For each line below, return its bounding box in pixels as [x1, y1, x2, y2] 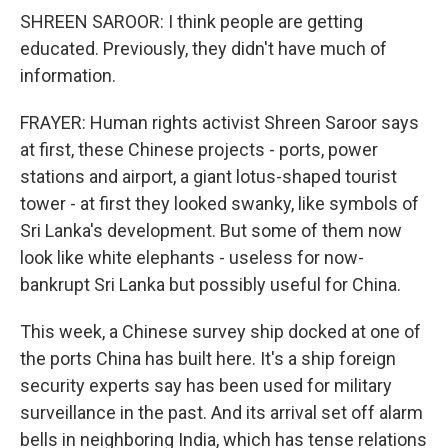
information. [20, 65, 116, 86]
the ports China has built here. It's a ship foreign [20, 348, 396, 369]
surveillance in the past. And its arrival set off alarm [20, 402, 423, 423]
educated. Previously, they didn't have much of [20, 38, 387, 59]
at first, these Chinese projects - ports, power [20, 139, 378, 160]
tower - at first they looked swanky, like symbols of [20, 193, 419, 214]
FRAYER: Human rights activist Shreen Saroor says [20, 112, 419, 133]
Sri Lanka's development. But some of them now [20, 220, 402, 241]
